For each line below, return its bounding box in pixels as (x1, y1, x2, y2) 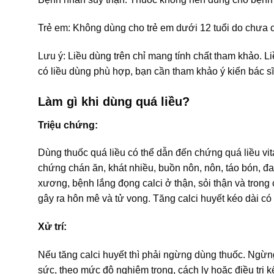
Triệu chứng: (38, 119, 98, 130)
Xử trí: (38, 221, 67, 232)
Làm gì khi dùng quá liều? (38, 94, 190, 108)
